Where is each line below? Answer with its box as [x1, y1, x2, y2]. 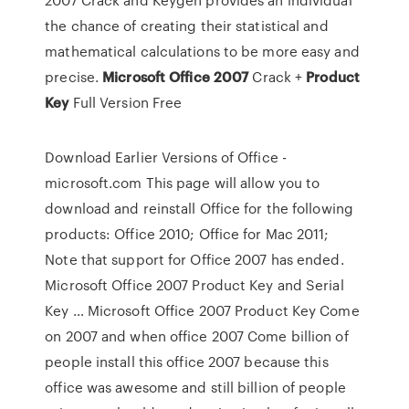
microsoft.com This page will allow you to [45, 173, 320, 193]
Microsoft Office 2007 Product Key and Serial [45, 275, 344, 295]
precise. [45, 67, 103, 87]
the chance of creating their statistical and [45, 16, 329, 36]
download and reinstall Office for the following [45, 198, 353, 218]
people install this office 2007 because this [45, 351, 329, 372]
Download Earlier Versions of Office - [45, 147, 287, 167]
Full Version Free [68, 92, 183, 112]
